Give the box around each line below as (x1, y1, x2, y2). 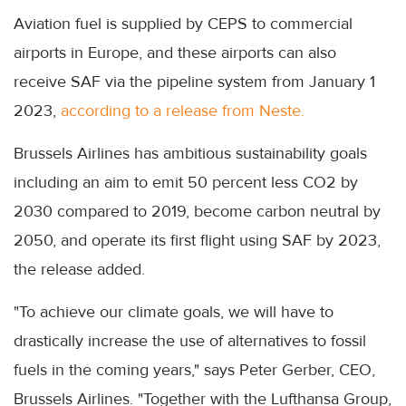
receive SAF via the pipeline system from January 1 (14, 71, 375, 92)
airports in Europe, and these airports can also (14, 42, 336, 63)
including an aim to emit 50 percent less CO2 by (14, 171, 358, 192)
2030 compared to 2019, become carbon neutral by (14, 200, 381, 221)
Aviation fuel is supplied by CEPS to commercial (14, 13, 353, 34)
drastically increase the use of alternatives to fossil (14, 330, 366, 351)
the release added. (14, 258, 145, 279)
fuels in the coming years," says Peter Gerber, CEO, (14, 359, 375, 380)
